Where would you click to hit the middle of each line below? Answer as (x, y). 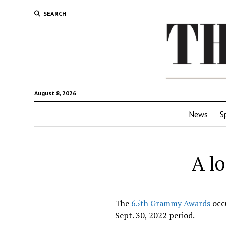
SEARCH (55, 13)
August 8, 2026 (55, 93)
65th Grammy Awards (171, 203)
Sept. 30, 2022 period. (156, 215)
